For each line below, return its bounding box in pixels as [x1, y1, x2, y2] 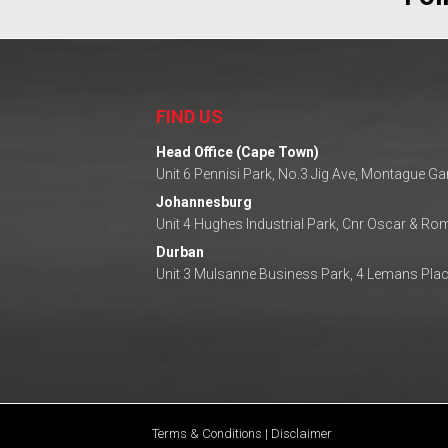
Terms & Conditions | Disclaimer [152, 426, 332, 441]
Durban [156, 244, 204, 261]
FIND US [156, 106, 223, 128]
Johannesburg [156, 194, 252, 211]
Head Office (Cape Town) [156, 144, 319, 161]
